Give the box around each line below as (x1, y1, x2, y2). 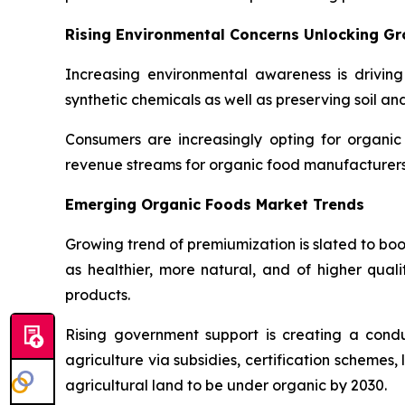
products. (65, 286, 130, 305)
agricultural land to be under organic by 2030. (65, 376, 387, 395)
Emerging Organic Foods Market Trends (65, 195, 364, 214)
